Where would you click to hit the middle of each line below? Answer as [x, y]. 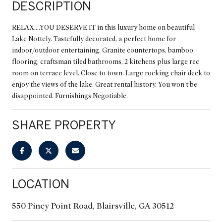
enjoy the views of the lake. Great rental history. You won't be [105, 84]
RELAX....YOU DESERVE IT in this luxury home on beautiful [103, 27]
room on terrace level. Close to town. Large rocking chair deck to [111, 73]
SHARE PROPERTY [64, 125]
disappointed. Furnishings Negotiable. [70, 96]
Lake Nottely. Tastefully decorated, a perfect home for [94, 39]
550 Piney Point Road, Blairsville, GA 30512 [93, 206]
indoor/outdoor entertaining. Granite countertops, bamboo [103, 50]
